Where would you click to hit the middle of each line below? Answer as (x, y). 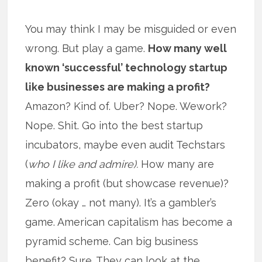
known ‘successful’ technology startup (127, 68)
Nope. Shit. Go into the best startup (114, 126)
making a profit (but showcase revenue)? (127, 184)
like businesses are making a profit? (118, 87)
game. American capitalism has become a (129, 222)
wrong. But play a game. (87, 49)
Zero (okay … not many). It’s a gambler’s (121, 203)
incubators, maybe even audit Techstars (125, 145)
